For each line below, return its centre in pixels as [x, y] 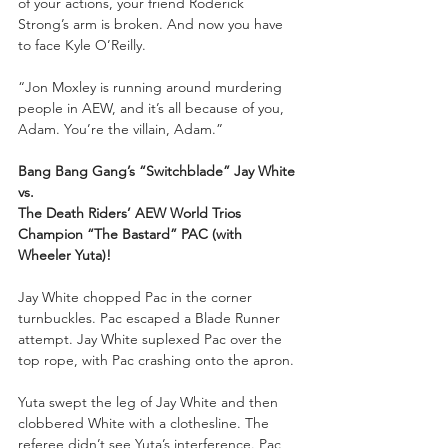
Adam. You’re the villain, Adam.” [120, 128]
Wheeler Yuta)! [64, 254]
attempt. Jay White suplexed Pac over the [152, 338]
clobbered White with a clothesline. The [145, 422]
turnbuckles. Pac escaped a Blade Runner [151, 317]
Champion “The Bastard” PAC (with [132, 233]
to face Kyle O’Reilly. [84, 44]
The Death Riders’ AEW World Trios [131, 212]
